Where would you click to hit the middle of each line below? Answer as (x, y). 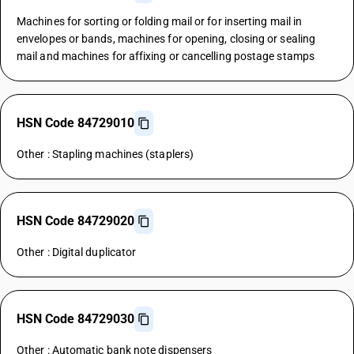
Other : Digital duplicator (77, 252)
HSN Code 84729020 (75, 221)
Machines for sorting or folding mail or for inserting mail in (160, 21)
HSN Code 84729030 (75, 319)
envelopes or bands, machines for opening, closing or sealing (166, 39)
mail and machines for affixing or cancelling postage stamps (166, 56)
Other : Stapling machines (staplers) (105, 154)
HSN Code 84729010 (75, 123)
